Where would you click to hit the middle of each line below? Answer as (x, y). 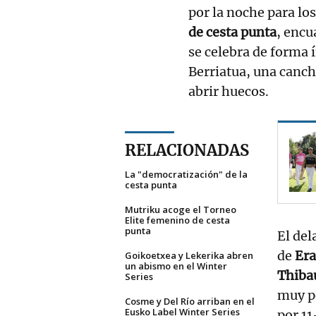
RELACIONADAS (187, 150)
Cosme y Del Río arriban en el (190, 301)
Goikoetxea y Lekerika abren (189, 255)
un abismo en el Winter (176, 266)
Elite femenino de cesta (177, 220)
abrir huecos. (230, 91)
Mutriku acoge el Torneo (181, 209)
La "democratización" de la (186, 174)
